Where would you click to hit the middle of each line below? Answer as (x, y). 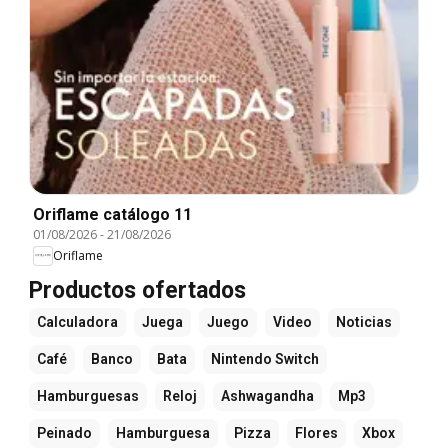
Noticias (364, 321)
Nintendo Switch (265, 358)
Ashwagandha (267, 395)
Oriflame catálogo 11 (112, 214)
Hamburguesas (88, 395)
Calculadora (77, 321)
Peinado (64, 432)
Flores (316, 432)
